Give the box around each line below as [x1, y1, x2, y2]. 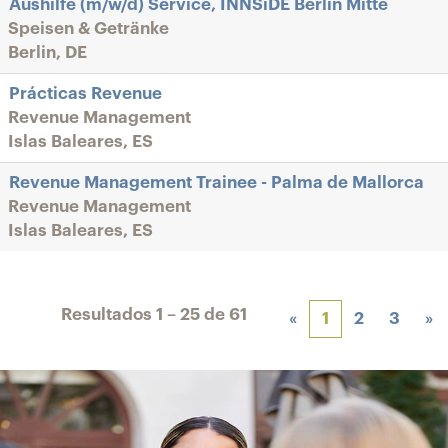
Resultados [61, 306, 156, 323]
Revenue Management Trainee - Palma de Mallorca [9, 174, 424, 191]
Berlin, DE [8, 44, 87, 61]
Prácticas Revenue [9, 85, 162, 102]
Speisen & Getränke [8, 20, 169, 37]
